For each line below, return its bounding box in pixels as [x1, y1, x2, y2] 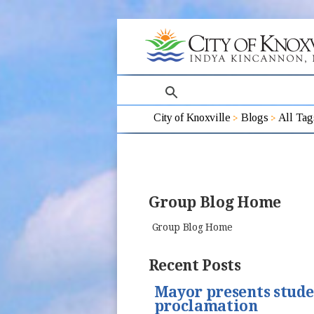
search [151, 77, 184, 90]
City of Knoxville [153, 111, 231, 123]
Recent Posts [148, 257, 241, 275]
